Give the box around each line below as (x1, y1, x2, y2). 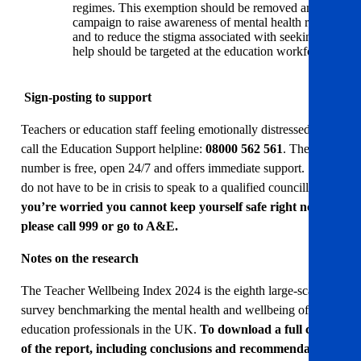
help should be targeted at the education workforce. (73, 44, 332, 59)
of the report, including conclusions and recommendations (21, 342, 336, 356)
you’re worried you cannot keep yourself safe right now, (21, 200, 326, 214)
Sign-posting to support (24, 90, 151, 105)
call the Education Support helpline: (21, 142, 205, 156)
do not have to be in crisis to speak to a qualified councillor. (21, 180, 325, 195)
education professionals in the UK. (21, 322, 200, 337)
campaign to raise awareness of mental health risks (73, 15, 328, 30)
